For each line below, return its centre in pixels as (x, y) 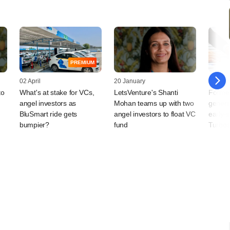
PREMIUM (82, 63)
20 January (130, 81)
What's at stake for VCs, (57, 93)
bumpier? (34, 125)
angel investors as (48, 103)
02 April (30, 81)
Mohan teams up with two (154, 103)
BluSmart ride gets (48, 114)
